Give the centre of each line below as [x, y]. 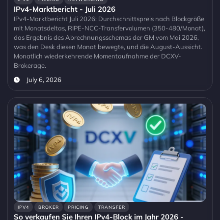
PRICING [79, 207]
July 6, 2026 [44, 80]
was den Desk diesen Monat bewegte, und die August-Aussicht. [108, 47]
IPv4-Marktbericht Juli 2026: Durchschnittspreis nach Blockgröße [109, 19]
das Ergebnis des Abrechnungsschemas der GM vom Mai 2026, [106, 38]
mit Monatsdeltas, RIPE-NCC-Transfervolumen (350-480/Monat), [110, 28]
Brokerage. [30, 66]
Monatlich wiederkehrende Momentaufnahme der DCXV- [97, 56]
